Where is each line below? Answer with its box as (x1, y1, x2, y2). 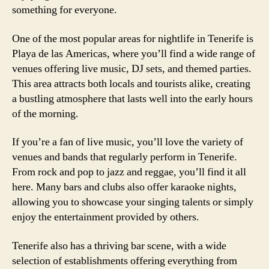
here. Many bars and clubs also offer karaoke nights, (12, 180, 237, 194)
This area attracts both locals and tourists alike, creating (12, 76, 250, 91)
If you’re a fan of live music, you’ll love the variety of (12, 135, 243, 149)
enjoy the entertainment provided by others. (12, 210, 199, 224)
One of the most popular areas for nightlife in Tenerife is (12, 31, 253, 46)
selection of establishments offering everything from (12, 253, 237, 268)
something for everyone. (12, 3, 117, 17)
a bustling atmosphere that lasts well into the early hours (12, 91, 253, 106)
